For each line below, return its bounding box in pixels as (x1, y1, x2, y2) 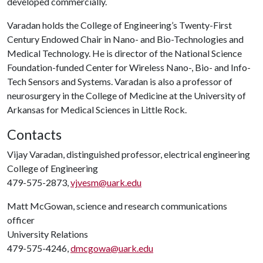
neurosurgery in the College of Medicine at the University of (7, 90, 246, 101)
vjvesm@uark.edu (70, 177, 141, 188)
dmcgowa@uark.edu (70, 242, 153, 254)
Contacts (7, 126, 62, 143)
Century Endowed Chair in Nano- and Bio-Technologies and (7, 33, 244, 45)
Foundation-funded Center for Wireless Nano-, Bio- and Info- (7, 62, 251, 73)
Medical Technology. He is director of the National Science (7, 48, 242, 59)
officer (7, 214, 35, 225)
